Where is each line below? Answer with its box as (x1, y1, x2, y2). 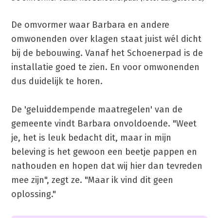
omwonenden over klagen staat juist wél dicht (11, 34, 201, 45)
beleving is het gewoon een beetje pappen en (11, 146, 197, 158)
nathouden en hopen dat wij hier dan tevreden (11, 161, 202, 172)
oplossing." (11, 189, 56, 200)
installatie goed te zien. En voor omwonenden (11, 62, 200, 73)
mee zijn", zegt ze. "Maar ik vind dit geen (11, 175, 173, 186)
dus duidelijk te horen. (11, 76, 103, 87)
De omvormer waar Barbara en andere (11, 19, 169, 31)
